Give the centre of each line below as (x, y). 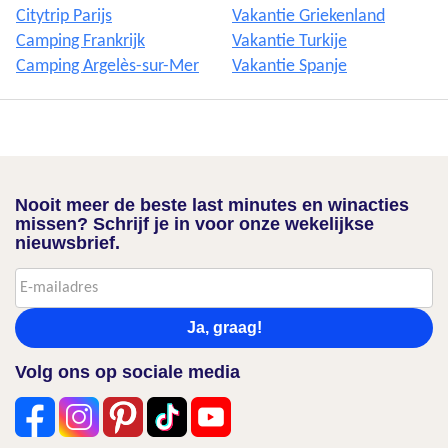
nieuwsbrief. (67, 243)
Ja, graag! (224, 327)
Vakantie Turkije (289, 41)
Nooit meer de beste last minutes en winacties (212, 205)
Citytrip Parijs (64, 16)
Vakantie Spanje (289, 66)
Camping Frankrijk (80, 41)
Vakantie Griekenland (308, 16)
